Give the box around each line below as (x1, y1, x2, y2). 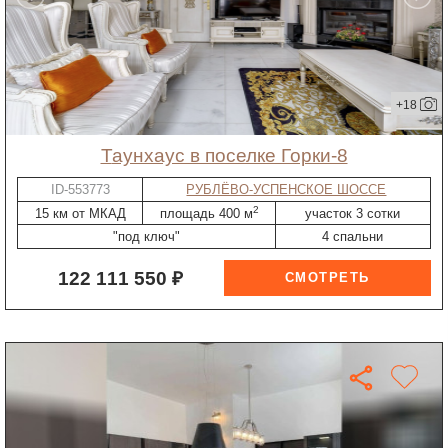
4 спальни (322, 229, 384, 245)
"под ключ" (113, 229, 181, 245)
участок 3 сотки (305, 205, 401, 221)
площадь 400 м (159, 205, 253, 221)
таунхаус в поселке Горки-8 (111, 144, 348, 166)
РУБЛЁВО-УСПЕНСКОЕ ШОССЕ (186, 182, 387, 198)
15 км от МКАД (34, 205, 126, 221)
